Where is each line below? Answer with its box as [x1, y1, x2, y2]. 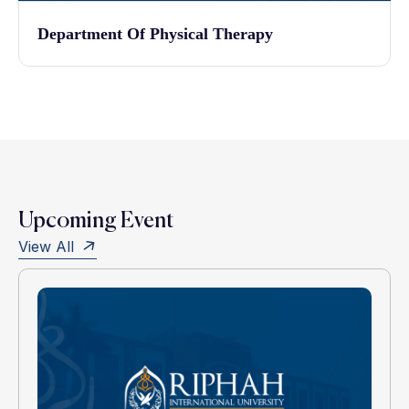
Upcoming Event [18, 210, 173, 233]
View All [18, 237, 79, 257]
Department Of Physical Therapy [37, 25, 273, 44]
